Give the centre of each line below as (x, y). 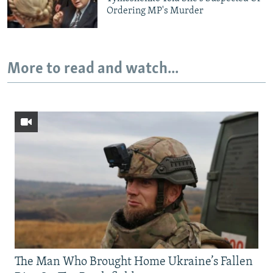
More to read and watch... (93, 69)
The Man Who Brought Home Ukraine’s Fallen (134, 262)
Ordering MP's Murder (155, 11)
